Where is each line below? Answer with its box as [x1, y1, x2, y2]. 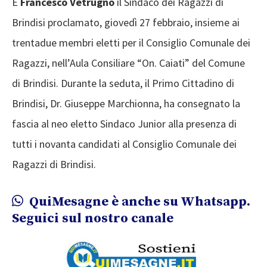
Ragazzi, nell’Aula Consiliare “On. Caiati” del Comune [12, 56, 245, 70]
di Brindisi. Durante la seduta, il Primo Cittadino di [12, 76, 234, 91]
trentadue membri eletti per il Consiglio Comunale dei [12, 36, 250, 50]
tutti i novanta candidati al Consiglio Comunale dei [12, 137, 237, 151]
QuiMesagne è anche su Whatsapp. [26, 194, 250, 210]
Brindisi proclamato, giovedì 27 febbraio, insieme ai [12, 15, 240, 30]
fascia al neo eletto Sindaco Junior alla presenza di [12, 117, 237, 131]
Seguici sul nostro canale [12, 210, 173, 227]
